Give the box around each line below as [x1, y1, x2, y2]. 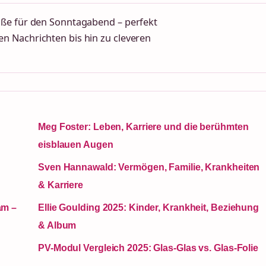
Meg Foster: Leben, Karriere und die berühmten [38, 122, 249, 132]
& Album [38, 220, 77, 231]
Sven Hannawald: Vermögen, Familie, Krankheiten [38, 162, 260, 173]
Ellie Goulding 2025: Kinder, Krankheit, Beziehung [38, 202, 259, 213]
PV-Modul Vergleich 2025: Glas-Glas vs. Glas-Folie [38, 243, 259, 254]
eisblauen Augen [38, 140, 113, 150]
